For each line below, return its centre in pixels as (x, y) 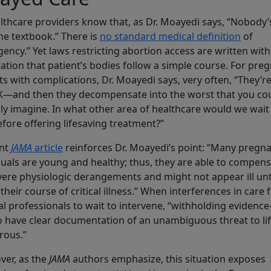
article (47, 148)
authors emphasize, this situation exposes (168, 259)
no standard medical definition (170, 37)
